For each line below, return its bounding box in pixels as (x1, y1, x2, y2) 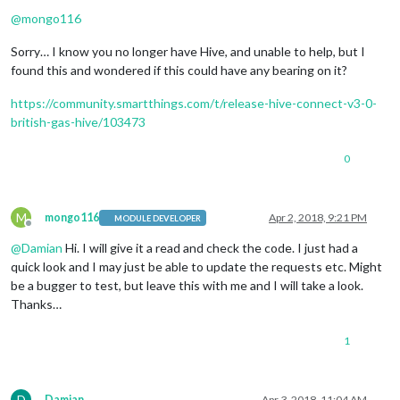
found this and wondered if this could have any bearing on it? (11, 62, 347, 79)
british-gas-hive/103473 (11, 114, 146, 130)
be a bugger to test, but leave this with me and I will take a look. (11, 278, 363, 294)
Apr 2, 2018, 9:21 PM (269, 211, 367, 225)
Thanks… (11, 296, 62, 312)
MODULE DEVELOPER (114, 212, 202, 223)
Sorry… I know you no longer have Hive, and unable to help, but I (11, 44, 365, 60)
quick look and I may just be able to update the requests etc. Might (11, 259, 382, 275)
